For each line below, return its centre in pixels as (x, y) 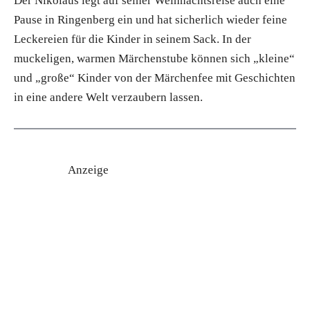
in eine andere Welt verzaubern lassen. (108, 98)
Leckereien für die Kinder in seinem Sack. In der (133, 39)
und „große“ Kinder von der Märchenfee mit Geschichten (155, 78)
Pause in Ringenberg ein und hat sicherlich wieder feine (151, 20)
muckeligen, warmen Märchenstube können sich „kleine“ (154, 59)
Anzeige (88, 170)
